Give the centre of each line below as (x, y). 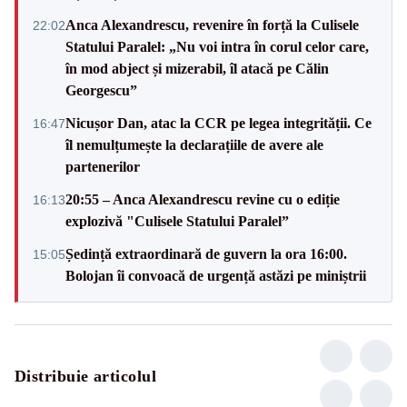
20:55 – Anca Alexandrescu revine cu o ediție (203, 199)
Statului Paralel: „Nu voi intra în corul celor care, (217, 46)
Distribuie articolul (85, 376)
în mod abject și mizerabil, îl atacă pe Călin (197, 68)
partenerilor (103, 166)
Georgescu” (101, 90)
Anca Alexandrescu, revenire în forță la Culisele (212, 25)
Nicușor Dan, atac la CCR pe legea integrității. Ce (218, 123)
